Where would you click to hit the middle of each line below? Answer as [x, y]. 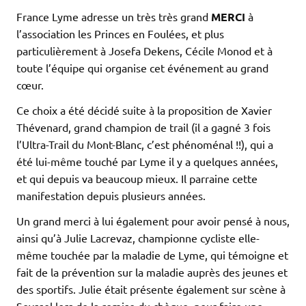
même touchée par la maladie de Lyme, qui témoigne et [152, 254]
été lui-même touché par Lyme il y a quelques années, [147, 161]
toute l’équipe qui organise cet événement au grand [142, 67]
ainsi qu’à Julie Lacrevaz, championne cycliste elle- [138, 237]
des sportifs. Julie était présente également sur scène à [151, 289]
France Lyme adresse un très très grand [114, 16]
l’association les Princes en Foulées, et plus [120, 33]
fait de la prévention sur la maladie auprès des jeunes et [152, 272]
